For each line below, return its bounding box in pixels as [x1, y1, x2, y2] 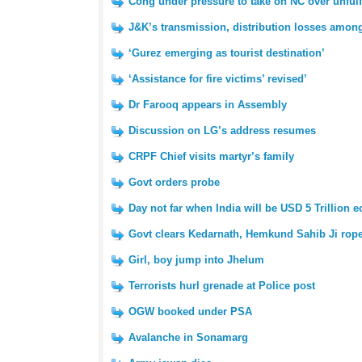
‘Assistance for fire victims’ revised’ [128, 73, 307, 85]
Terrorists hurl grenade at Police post [128, 280, 315, 292]
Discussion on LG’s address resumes [128, 124, 316, 137]
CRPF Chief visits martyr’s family [128, 150, 294, 162]
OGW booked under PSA [128, 305, 252, 318]
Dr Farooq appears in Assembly [128, 99, 287, 111]
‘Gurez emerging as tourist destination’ [128, 47, 325, 59]
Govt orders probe [128, 176, 220, 188]
